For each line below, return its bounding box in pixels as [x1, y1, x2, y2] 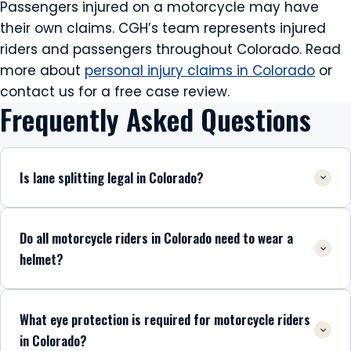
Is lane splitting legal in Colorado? [20, 168, 204, 187]
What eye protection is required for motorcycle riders [20, 309, 310, 329]
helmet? [20, 249, 63, 269]
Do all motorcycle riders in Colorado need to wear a [20, 228, 293, 248]
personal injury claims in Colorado [85, 61, 315, 80]
